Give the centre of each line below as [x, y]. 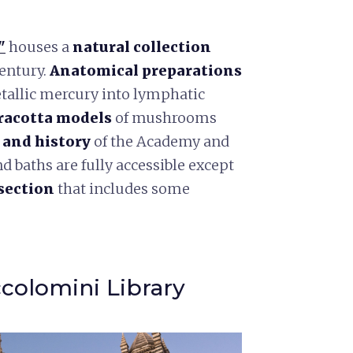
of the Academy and [160, 141]
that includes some [122, 188]
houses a [39, 46]
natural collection [142, 46]
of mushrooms [166, 117]
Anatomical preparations [146, 70]
